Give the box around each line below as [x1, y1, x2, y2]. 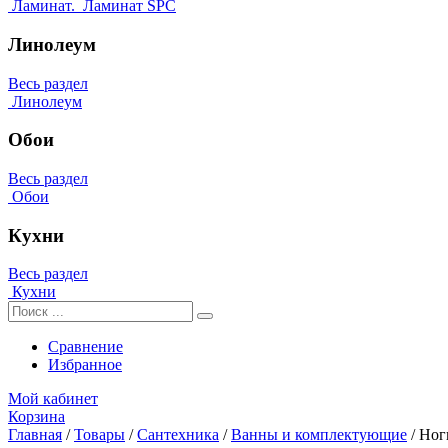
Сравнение [48, 338, 123, 356]
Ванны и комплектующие [231, 426, 407, 444]
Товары [74, 426, 125, 444]
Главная [8, 426, 62, 444]
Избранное [48, 356, 122, 374]
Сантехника [137, 426, 219, 444]
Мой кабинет [8, 390, 98, 408]
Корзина [8, 408, 65, 426]
